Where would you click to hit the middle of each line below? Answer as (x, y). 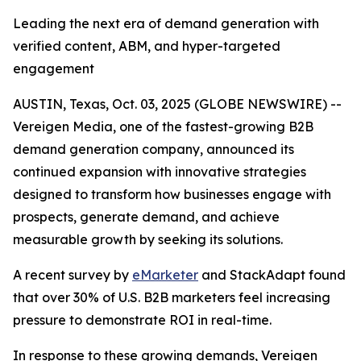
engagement (54, 68)
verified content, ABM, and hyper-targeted (147, 46)
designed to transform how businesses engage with (172, 194)
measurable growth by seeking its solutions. (148, 239)
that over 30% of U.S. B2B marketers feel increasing (172, 297)
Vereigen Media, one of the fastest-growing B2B (163, 127)
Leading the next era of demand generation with (166, 23)
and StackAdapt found (272, 275)
